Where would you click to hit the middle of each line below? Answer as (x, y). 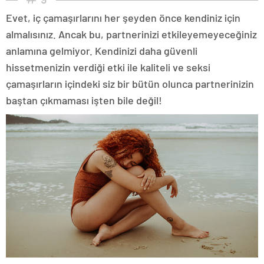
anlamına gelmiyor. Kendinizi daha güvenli (102, 51)
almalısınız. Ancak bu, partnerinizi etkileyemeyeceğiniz (131, 34)
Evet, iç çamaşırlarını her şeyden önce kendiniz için (123, 18)
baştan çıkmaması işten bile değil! (84, 100)
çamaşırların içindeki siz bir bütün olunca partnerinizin (130, 84)
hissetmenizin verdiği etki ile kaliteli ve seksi (108, 67)
